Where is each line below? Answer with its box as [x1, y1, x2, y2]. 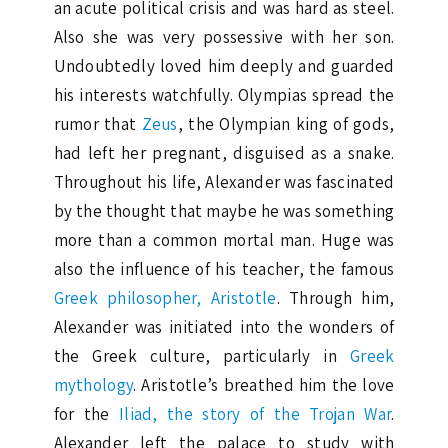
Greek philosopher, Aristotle [53, 286, 277, 309]
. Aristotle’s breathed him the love [133, 373, 395, 396]
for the [53, 402, 119, 425]
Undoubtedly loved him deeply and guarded [53, 54, 395, 77]
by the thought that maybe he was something [53, 199, 395, 222]
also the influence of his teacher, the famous [53, 257, 395, 280]
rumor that [53, 112, 142, 135]
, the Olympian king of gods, [177, 112, 395, 135]
